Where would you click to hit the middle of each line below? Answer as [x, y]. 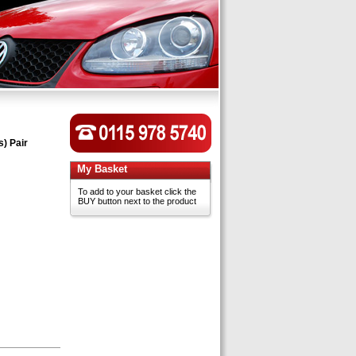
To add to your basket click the [137, 192]
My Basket [102, 169]
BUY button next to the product [137, 201]
